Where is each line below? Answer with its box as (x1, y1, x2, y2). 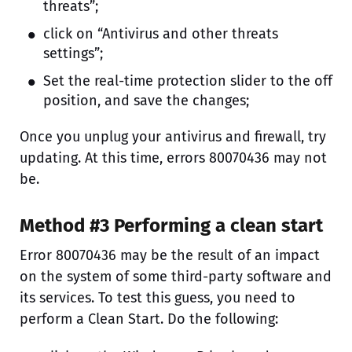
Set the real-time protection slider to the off (43, 72, 332, 90)
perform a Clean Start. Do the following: (20, 310, 278, 328)
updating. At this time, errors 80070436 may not (20, 149, 327, 167)
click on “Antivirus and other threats (43, 25, 278, 43)
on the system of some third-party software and (20, 268, 332, 286)
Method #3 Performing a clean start (20, 214, 323, 237)
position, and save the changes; (43, 92, 249, 110)
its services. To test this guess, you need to (20, 289, 295, 307)
